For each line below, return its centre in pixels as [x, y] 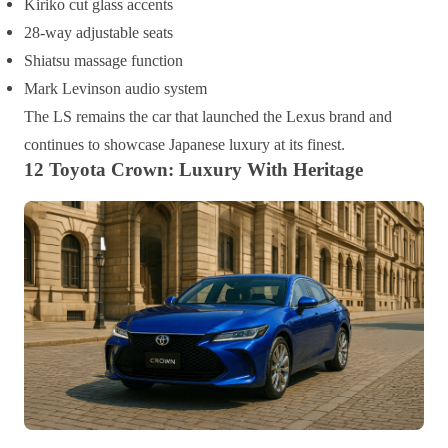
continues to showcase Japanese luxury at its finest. [184, 145]
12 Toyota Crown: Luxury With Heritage [193, 170]
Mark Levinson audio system [115, 89]
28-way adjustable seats [98, 33]
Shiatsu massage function [103, 61]
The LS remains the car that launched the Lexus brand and [208, 117]
